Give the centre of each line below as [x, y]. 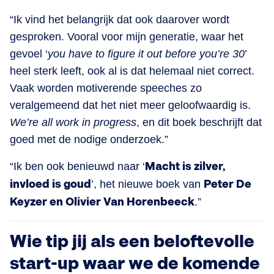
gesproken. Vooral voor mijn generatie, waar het [127, 36]
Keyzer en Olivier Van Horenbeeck [102, 202]
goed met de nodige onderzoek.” [89, 139]
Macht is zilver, [185, 166]
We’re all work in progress [73, 122]
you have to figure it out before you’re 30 [146, 54]
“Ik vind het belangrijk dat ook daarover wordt [120, 19]
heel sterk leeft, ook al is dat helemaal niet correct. [132, 71]
